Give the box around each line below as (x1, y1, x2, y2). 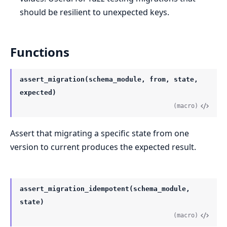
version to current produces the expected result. (10, 141, 196, 153)
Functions (10, 44, 69, 61)
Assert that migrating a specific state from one (10, 128, 189, 139)
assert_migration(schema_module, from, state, (20, 75, 198, 84)
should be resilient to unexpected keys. (20, 7, 170, 18)
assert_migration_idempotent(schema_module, (20, 185, 190, 193)
